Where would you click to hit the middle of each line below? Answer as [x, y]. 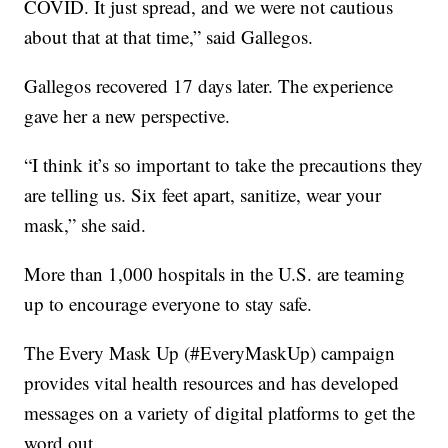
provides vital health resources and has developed [212, 383]
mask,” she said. [85, 225]
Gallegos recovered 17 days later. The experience [209, 86]
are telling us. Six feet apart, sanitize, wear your [203, 195]
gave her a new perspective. [127, 116]
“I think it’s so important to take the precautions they [224, 165]
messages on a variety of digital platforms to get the [220, 413]
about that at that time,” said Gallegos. [169, 37]
